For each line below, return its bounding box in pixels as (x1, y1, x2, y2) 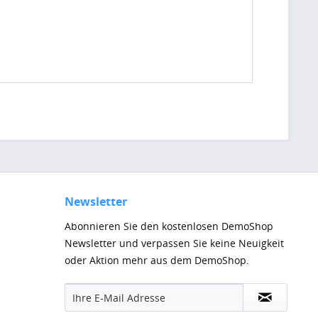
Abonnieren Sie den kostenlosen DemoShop (65, 219, 273, 233)
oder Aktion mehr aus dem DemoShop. (65, 253, 249, 267)
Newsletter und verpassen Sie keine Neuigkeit (65, 236, 284, 250)
